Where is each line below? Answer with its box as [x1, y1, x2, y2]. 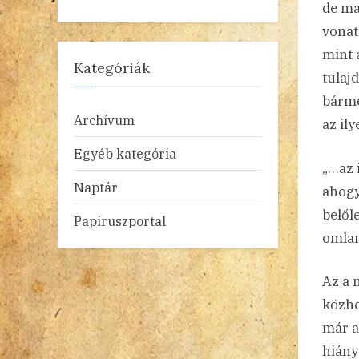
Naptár [74, 178, 118, 196]
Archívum [74, 111, 135, 128]
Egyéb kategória [74, 144, 176, 162]
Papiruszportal [74, 212, 166, 229]
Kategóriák [74, 58, 150, 78]
